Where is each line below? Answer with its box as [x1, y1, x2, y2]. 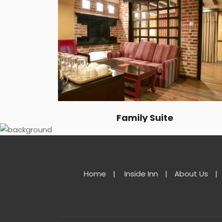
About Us [174, 168, 208, 179]
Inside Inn [124, 168, 158, 179]
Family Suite [116, 111, 173, 124]
